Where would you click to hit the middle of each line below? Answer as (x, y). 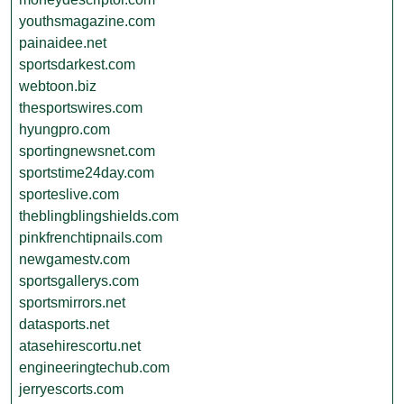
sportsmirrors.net (72, 303)
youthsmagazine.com (87, 21)
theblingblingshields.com (99, 216)
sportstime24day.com (87, 173)
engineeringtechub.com (94, 367)
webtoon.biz (58, 86)
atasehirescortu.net (80, 346)
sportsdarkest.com (77, 64)
